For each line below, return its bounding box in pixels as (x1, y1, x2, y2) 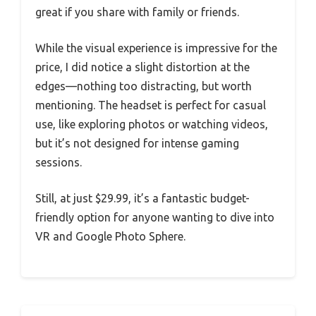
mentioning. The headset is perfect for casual (35, 98, 266, 111)
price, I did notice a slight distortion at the (35, 60, 250, 73)
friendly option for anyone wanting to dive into (35, 210, 274, 224)
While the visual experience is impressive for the (35, 41, 277, 54)
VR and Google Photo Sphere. (35, 229, 186, 243)
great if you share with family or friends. (35, 5, 239, 18)
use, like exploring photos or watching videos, (35, 117, 268, 130)
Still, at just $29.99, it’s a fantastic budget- (35, 191, 250, 205)
